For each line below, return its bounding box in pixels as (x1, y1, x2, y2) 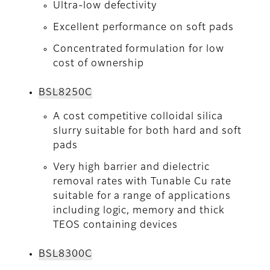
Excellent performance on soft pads (53, 23, 234, 33)
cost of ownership (53, 59, 145, 69)
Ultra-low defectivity (53, 1, 157, 11)
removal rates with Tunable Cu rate (53, 177, 231, 187)
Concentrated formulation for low (53, 45, 224, 55)
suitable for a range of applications (53, 192, 231, 202)
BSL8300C (39, 250, 92, 260)
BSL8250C (39, 88, 92, 98)
